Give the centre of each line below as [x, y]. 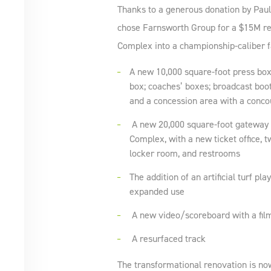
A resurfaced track [168, 238]
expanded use [157, 191]
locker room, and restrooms [184, 153]
